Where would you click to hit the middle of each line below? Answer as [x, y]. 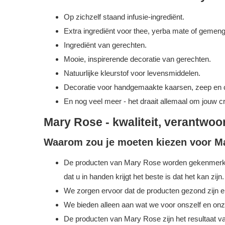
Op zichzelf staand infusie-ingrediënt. [124, 17]
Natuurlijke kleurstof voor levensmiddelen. [132, 73]
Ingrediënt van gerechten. [105, 45]
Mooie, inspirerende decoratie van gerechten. [137, 59]
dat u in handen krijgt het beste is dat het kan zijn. [144, 177]
